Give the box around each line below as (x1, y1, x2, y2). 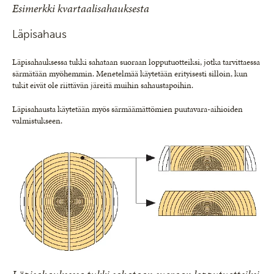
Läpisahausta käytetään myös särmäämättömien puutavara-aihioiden (12, 103, 243, 115)
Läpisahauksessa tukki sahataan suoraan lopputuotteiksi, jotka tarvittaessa (12, 56, 260, 68)
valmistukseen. (12, 114, 62, 127)
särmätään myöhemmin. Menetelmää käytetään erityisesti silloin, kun (12, 67, 248, 80)
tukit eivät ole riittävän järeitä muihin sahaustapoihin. (12, 79, 193, 91)
